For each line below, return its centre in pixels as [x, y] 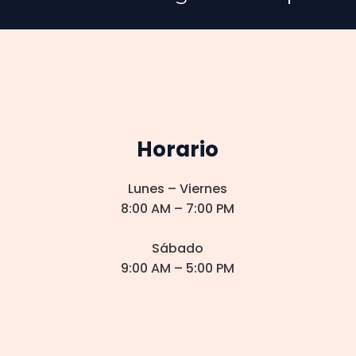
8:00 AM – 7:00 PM [178, 209]
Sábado [178, 248]
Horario [178, 149]
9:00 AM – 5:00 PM [178, 268]
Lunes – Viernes [178, 189]
